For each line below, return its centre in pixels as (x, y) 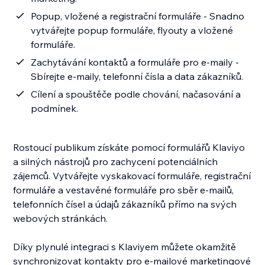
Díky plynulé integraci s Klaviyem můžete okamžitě (125, 247)
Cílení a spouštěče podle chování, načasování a (136, 94)
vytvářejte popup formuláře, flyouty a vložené (132, 30)
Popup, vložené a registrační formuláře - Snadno (138, 16)
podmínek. (55, 109)
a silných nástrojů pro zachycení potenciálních (116, 162)
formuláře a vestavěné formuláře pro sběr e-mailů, (124, 190)
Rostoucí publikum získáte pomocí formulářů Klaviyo (129, 148)
